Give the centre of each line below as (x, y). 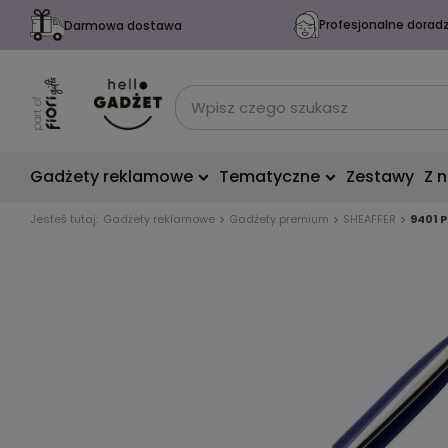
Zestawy (380, 176)
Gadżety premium (279, 219)
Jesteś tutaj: (64, 219)
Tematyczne (269, 176)
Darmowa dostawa (122, 25)
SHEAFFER (369, 219)
